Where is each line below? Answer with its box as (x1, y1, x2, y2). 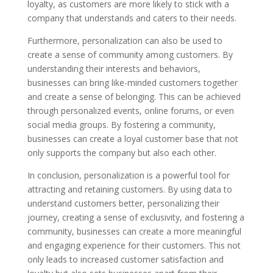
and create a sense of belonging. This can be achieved (27, 91, 241, 102)
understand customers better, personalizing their (27, 197, 219, 209)
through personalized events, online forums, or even (27, 105, 234, 116)
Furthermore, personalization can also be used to (27, 35, 222, 46)
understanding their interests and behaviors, (27, 63, 200, 74)
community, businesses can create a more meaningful (27, 225, 241, 237)
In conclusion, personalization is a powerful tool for (27, 169, 230, 181)
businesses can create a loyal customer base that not (27, 133, 238, 144)
